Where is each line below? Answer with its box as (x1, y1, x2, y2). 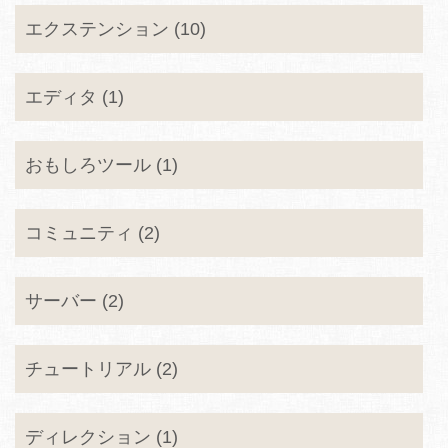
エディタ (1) (25, 87, 124, 107)
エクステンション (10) (25, 19, 206, 39)
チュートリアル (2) (25, 359, 178, 379)
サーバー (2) (25, 291, 124, 311)
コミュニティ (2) (25, 223, 160, 243)
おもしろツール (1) (25, 155, 178, 175)
